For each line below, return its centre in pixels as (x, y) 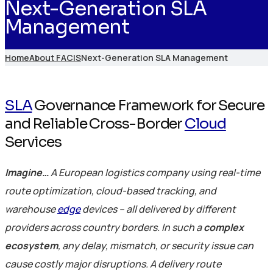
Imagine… (28, 172)
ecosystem (31, 245)
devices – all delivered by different (158, 209)
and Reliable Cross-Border (95, 123)
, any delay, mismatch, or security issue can (156, 245)
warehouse (31, 209)
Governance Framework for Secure (148, 105)
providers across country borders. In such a (104, 227)
